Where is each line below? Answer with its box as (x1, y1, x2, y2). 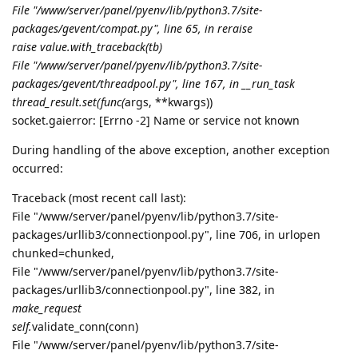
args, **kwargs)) (125, 93, 213, 109)
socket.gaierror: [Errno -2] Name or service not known (12, 112, 300, 128)
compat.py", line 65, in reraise (100, 20, 253, 36)
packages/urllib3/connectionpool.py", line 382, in (12, 281, 275, 297)
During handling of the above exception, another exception (12, 141, 330, 157)
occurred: (12, 160, 63, 176)
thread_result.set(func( (12, 93, 125, 109)
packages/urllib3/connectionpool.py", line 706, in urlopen (12, 226, 320, 242)
